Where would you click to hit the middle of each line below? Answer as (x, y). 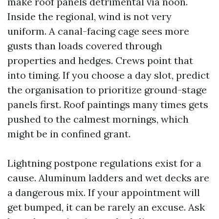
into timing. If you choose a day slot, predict (109, 75)
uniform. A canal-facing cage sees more (98, 31)
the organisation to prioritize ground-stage (107, 90)
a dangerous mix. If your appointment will (104, 192)
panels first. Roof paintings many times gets (108, 104)
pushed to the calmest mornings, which (98, 119)
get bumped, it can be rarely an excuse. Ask (106, 207)
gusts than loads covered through (85, 46)
